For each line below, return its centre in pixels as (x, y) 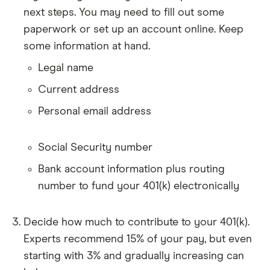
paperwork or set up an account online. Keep (133, 29)
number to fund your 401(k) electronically (139, 186)
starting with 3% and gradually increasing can (134, 256)
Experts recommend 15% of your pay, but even (138, 239)
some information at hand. (87, 46)
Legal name (66, 68)
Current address (79, 89)
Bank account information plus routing (131, 169)
